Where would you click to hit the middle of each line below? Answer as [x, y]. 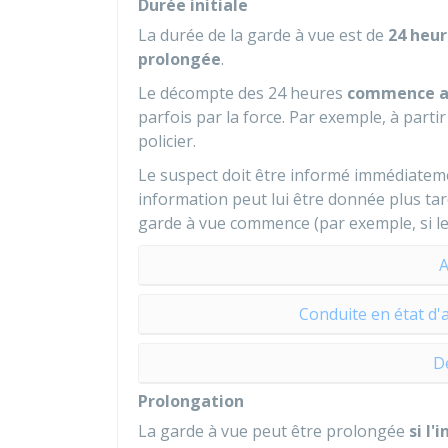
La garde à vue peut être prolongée [273, 431]
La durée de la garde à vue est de [263, 35]
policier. [167, 141]
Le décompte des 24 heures [242, 93]
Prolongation [191, 401]
